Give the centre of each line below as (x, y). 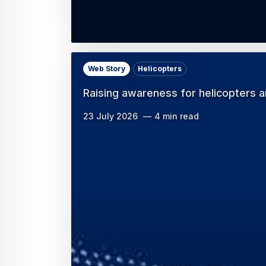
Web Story (107, 69)
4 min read (177, 116)
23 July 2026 (110, 116)
